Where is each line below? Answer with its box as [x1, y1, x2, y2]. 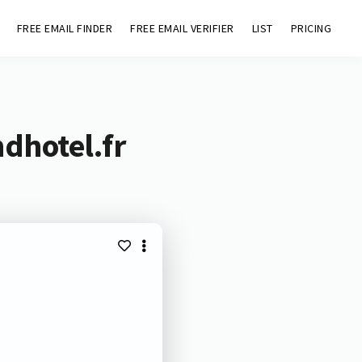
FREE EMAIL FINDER [16, 21, 113, 36]
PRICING [290, 21, 332, 36]
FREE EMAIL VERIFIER [130, 21, 234, 36]
